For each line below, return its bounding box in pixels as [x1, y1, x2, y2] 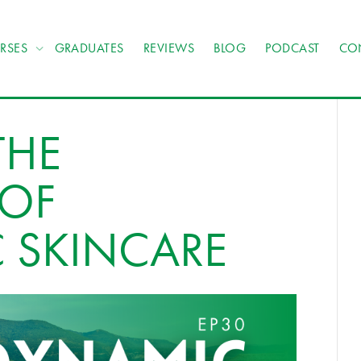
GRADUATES [54, 39, 124, 56]
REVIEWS [143, 39, 195, 56]
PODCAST [265, 39, 320, 56]
